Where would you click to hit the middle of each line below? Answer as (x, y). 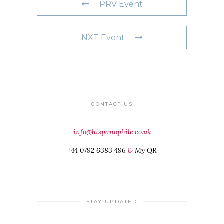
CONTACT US (112, 104)
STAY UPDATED (112, 201)
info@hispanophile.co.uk (112, 132)
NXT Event (103, 37)
